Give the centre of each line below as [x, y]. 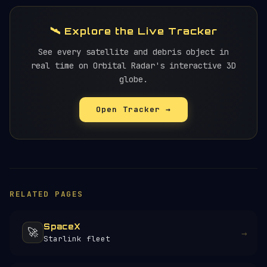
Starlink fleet [77, 239]
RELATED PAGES [46, 194]
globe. [133, 79]
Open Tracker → [133, 109]
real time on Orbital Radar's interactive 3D [133, 66]
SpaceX [62, 226]
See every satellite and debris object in [133, 52]
